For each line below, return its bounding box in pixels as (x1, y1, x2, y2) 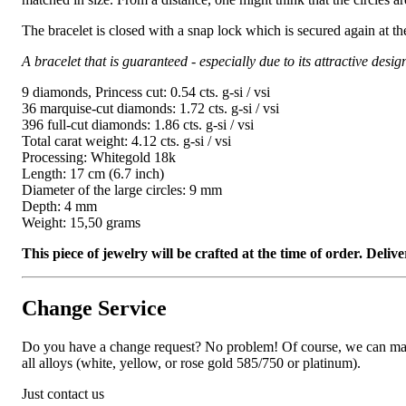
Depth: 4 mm (22, 198, 97, 215)
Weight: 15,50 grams (22, 215, 140, 231)
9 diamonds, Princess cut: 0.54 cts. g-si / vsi (22, 84, 270, 101)
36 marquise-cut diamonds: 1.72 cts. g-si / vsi (22, 101, 279, 117)
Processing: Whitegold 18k (22, 150, 176, 166)
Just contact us (22, 385, 104, 401)
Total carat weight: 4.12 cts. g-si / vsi (22, 133, 231, 150)
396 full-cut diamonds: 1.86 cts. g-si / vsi (22, 117, 254, 133)
